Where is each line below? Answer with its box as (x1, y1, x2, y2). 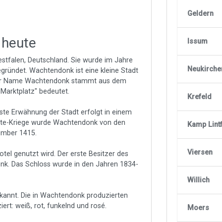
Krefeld (187, 92, 212, 101)
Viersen (187, 148, 213, 157)
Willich (187, 175, 210, 184)
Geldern (187, 9, 214, 18)
